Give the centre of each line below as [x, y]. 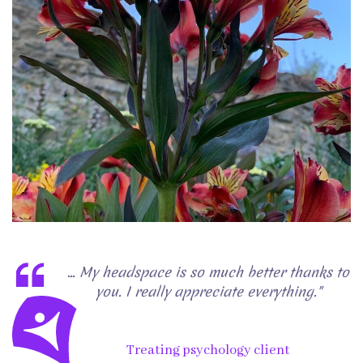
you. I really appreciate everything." [208, 291]
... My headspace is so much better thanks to [208, 271]
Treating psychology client [208, 350]
